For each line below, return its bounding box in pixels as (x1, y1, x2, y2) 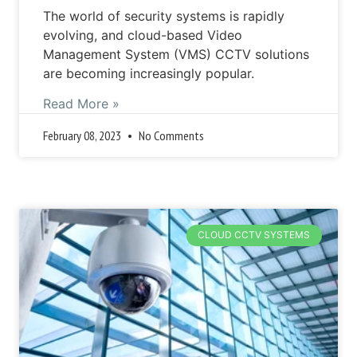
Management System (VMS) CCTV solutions (43, 45, 310, 62)
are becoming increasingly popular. (43, 65, 255, 81)
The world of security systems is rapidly (43, 7, 285, 24)
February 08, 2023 (43, 127, 124, 144)
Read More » (43, 96, 120, 112)
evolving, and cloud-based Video (43, 26, 243, 43)
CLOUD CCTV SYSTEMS (198, 229, 311, 241)
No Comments (136, 127, 205, 144)
